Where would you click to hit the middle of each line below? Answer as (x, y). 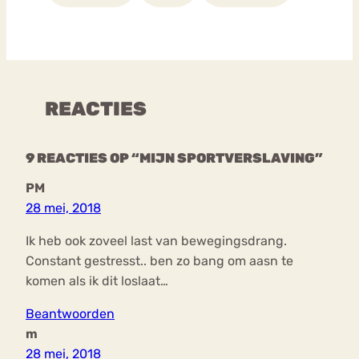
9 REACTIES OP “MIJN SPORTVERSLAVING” (174, 158)
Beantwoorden (70, 314)
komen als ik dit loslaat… (97, 281)
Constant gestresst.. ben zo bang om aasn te (159, 261)
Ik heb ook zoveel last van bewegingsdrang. (156, 241)
